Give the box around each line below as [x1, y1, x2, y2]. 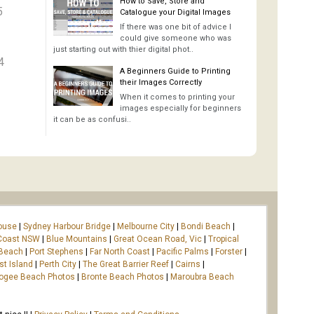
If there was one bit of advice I [120, 22, 231, 32]
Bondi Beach [181, 221, 231, 231]
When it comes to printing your [120, 93, 235, 102]
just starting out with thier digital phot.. [53, 45, 193, 54]
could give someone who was [120, 34, 231, 43]
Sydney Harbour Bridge [23, 221, 111, 231]
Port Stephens [29, 246, 83, 257]
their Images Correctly [120, 78, 202, 87]
